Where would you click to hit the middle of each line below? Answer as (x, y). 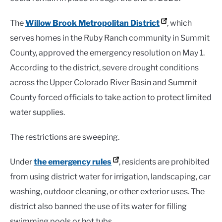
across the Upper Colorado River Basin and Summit (104, 82)
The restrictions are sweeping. (65, 137)
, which (179, 23)
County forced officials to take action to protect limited (111, 97)
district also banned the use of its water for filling (98, 206)
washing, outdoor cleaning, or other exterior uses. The (107, 191)
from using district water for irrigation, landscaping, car (110, 176)
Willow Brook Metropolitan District (92, 23)
